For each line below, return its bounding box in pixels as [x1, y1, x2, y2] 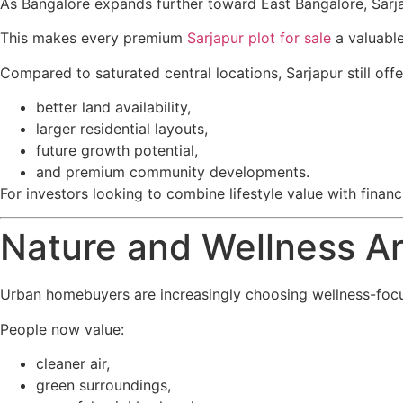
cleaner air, [36, 354, 110, 373]
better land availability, [36, 97, 191, 116]
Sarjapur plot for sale [187, 29, 331, 48]
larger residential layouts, [36, 119, 208, 138]
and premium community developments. [36, 162, 309, 181]
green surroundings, [36, 376, 171, 395]
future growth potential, [36, 140, 198, 159]
